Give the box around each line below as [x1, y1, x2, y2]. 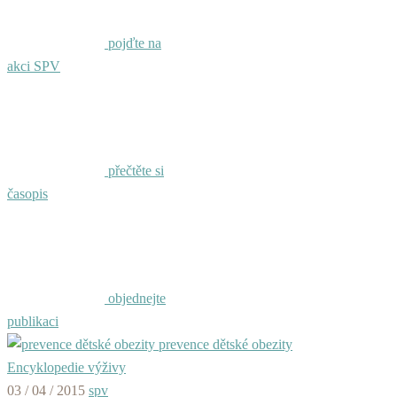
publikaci [7, 314, 58, 329]
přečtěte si [105, 163, 164, 178]
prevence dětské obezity [155, 337, 292, 352]
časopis [7, 186, 48, 201]
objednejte [105, 291, 166, 306]
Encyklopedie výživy [7, 360, 126, 375]
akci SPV [7, 58, 60, 74]
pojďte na [105, 35, 161, 51]
